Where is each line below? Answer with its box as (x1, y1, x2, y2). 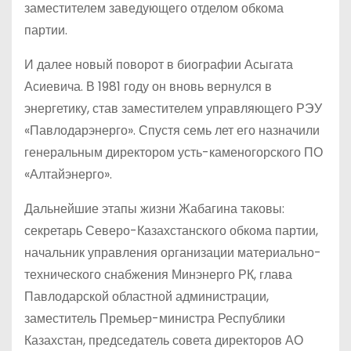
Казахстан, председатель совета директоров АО (24, 331, 303, 349)
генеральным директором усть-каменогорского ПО (24, 143, 323, 161)
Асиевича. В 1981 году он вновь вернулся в (24, 77, 272, 96)
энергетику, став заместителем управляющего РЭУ (24, 99, 322, 118)
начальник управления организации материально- (24, 243, 321, 262)
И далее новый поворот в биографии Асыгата (24, 55, 293, 74)
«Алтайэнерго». (24, 165, 112, 183)
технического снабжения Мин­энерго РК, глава (24, 265, 292, 284)
